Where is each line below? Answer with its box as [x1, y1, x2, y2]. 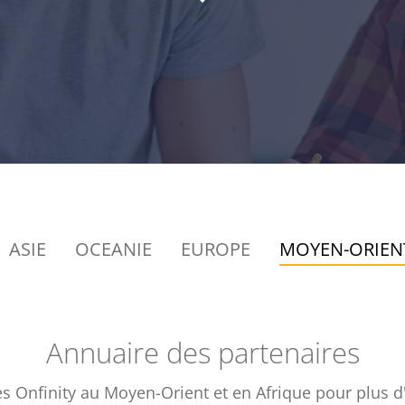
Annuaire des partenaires [45, 334, 360, 372]
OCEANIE [75, 237, 152, 261]
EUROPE [181, 237, 250, 261]
